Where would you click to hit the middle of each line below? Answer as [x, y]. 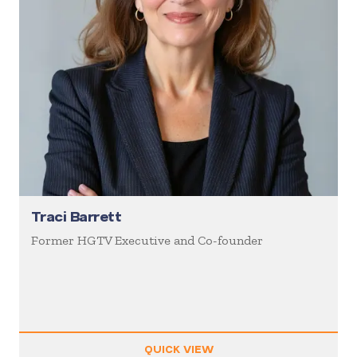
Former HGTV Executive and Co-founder [147, 241]
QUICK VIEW [178, 348]
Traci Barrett [76, 216]
